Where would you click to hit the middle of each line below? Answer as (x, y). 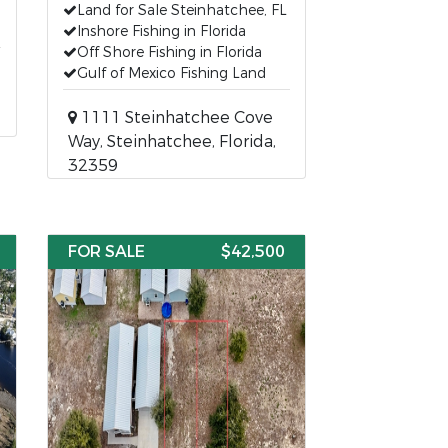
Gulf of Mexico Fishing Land (172, 73)
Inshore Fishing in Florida (162, 31)
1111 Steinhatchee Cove (175, 117)
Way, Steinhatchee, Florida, (172, 141)
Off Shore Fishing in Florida (170, 52)
